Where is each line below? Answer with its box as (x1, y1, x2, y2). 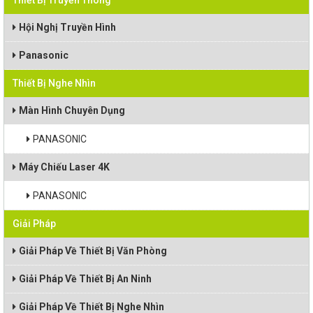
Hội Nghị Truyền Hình (19, 22, 116, 33)
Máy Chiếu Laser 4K (19, 161, 110, 173)
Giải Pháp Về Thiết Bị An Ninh (19, 273, 152, 284)
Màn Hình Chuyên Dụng (19, 105, 125, 116)
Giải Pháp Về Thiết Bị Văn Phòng (19, 245, 167, 256)
